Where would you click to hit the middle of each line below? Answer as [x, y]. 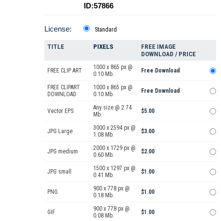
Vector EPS [60, 111]
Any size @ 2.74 [112, 107]
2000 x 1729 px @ [114, 148]
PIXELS [103, 46]
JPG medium [63, 151]
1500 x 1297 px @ [114, 168]
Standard [106, 29]
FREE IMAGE [158, 46]
